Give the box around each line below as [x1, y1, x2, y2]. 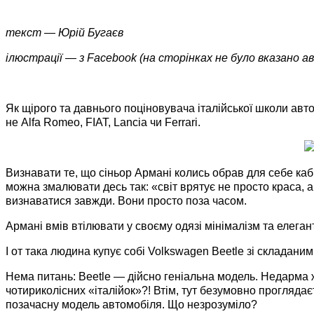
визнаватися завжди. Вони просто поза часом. [6, 194, 247, 207]
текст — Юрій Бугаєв [6, 26, 123, 39]
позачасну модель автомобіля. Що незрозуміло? [6, 298, 257, 310]
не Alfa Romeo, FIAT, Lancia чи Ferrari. [6, 116, 206, 128]
